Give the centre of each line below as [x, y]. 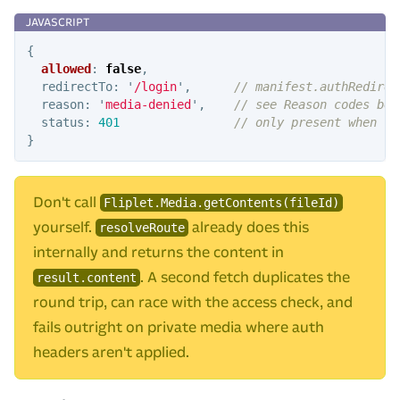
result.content [87, 277]
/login [155, 86]
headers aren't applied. [111, 352]
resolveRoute [142, 227]
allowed [66, 68]
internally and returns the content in [158, 252]
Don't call [67, 202]
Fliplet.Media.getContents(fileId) [221, 202]
